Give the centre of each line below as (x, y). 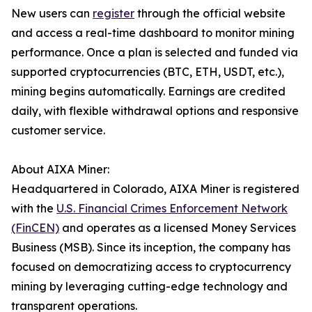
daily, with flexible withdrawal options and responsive (155, 111)
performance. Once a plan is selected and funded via (155, 52)
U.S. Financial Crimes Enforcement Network (172, 208)
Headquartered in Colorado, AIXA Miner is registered (155, 189)
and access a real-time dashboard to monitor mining (153, 33)
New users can (52, 13)
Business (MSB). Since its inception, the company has (151, 247)
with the (34, 208)
